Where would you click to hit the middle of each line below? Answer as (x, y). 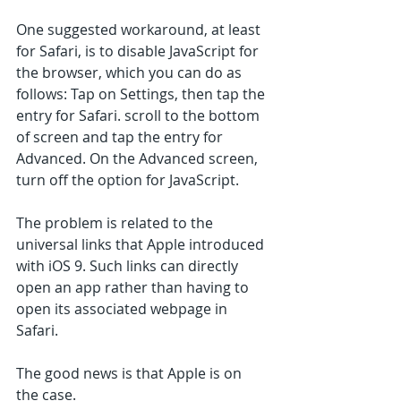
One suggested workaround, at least (140, 30)
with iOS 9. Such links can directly (129, 266)
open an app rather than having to (134, 288)
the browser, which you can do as (131, 73)
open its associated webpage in (124, 309)
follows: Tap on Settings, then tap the (142, 94)
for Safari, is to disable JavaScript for (139, 51)
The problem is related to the (116, 223)
